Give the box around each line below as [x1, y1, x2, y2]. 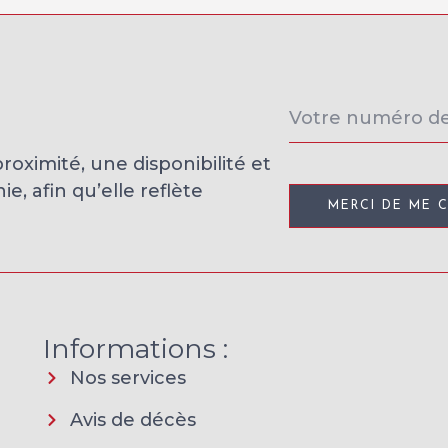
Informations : [42, 331, 228, 365]
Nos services [70, 366, 187, 389]
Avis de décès [70, 408, 197, 431]
